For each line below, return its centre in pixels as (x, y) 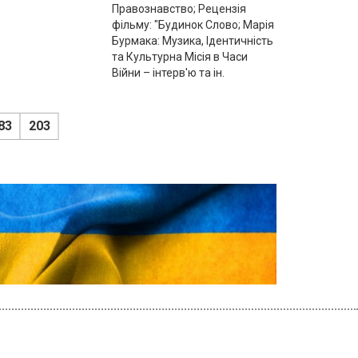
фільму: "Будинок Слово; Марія (193, 24)
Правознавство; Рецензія (179, 8)
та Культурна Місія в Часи (180, 56)
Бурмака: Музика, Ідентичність (193, 40)
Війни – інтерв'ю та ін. (169, 72)
